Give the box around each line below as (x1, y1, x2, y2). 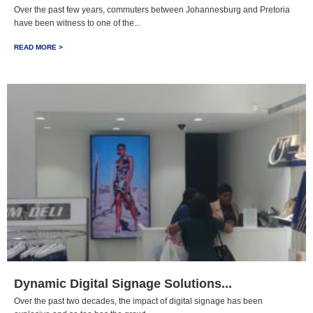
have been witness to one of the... (14, 18, 140, 28)
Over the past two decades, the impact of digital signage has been (14, 296, 263, 306)
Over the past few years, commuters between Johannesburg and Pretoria (14, 5, 290, 15)
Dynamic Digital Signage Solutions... (14, 277, 232, 291)
